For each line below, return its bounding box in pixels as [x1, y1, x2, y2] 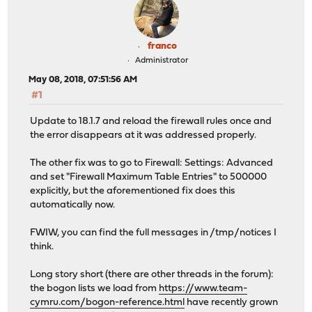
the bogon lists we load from [30, 283, 159, 294]
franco [148, 41, 177, 52]
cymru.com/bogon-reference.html [30, 297, 185, 308]
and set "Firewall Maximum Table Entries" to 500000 [30, 171, 267, 182]
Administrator [134, 56, 188, 65]
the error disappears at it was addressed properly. [30, 130, 257, 141]
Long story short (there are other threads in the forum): [30, 269, 274, 280]
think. [30, 241, 54, 252]
